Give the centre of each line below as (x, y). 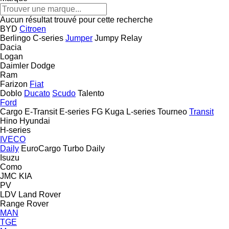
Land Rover (40, 194)
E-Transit (41, 111)
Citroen (33, 29)
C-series (48, 38)
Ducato (37, 93)
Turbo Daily (84, 148)
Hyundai (35, 121)
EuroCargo (41, 148)
